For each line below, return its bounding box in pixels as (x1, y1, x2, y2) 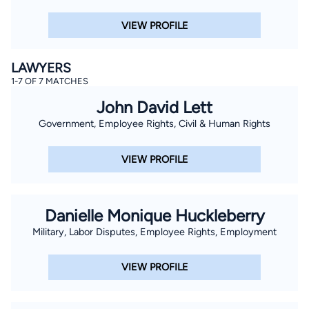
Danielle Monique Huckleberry (44, 205, 265, 226)
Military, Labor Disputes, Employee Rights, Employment (32, 225, 277, 238)
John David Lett (97, 97, 212, 118)
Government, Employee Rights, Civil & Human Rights (39, 117, 270, 130)
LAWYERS (11, 60, 71, 77)
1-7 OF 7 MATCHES (11, 76, 88, 87)
